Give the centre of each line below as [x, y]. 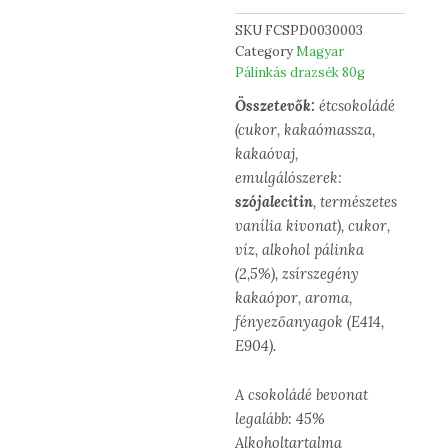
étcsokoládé [355, 105]
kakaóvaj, [267, 153]
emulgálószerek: [289, 177]
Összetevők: [275, 105]
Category [264, 52]
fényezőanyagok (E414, [310, 321]
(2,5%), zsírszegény [297, 273]
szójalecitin [274, 201]
